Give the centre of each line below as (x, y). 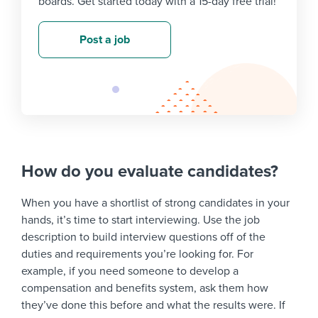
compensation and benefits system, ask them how (145, 289)
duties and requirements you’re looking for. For (137, 254)
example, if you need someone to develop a (130, 272)
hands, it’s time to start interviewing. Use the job (141, 220)
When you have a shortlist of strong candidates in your (155, 203)
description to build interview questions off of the (143, 237)
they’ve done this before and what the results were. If (153, 306)
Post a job (105, 40)
